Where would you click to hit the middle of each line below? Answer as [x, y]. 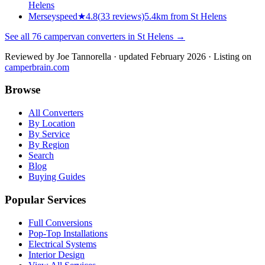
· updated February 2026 [159, 56]
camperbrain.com [37, 67]
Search [41, 156]
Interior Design [56, 254]
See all [18, 36]
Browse [22, 90]
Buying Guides [57, 177]
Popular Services [45, 199]
